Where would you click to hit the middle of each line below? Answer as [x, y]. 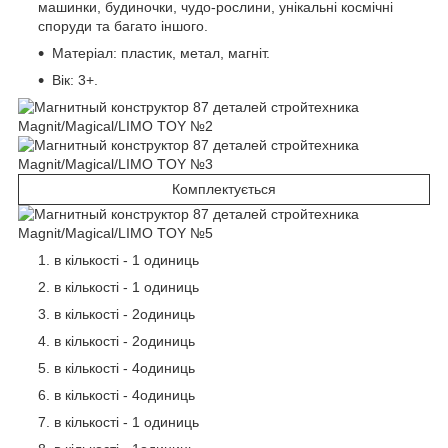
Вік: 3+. [75, 79]
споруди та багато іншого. [123, 25]
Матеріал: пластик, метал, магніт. [161, 52]
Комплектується [224, 188]
